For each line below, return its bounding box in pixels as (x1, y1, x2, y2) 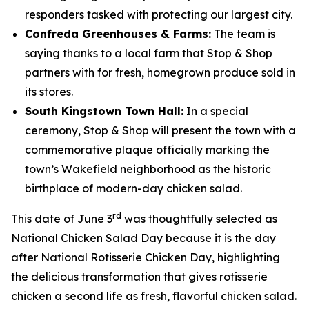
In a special (183, 104, 248, 118)
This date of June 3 (11, 212, 112, 226)
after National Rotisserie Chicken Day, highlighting (11, 250, 280, 264)
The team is (211, 27, 275, 41)
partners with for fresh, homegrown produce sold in (25, 66, 295, 79)
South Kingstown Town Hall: (25, 104, 183, 118)
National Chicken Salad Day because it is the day (11, 231, 276, 245)
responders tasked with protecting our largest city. (25, 8, 292, 21)
